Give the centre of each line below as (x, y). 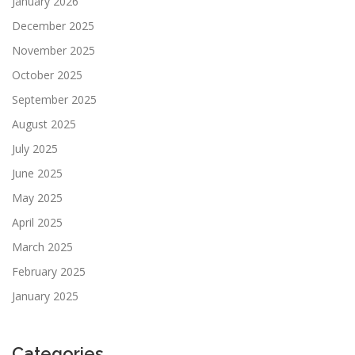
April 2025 (37, 222)
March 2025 (42, 246)
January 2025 (45, 296)
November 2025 (53, 50)
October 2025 (47, 74)
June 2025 (37, 173)
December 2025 (53, 25)
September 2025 (54, 99)
